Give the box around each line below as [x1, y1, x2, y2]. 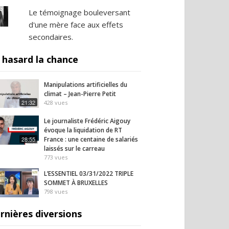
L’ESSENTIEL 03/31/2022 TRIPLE [44, 169, 133, 178]
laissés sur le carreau [44, 144, 105, 153]
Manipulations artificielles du [44, 80, 127, 89]
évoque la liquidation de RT [44, 126, 122, 135]
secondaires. [28, 32, 73, 42]
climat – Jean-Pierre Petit [44, 89, 116, 98]
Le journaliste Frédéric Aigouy [44, 117, 130, 126]
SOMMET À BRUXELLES [44, 178, 108, 188]
